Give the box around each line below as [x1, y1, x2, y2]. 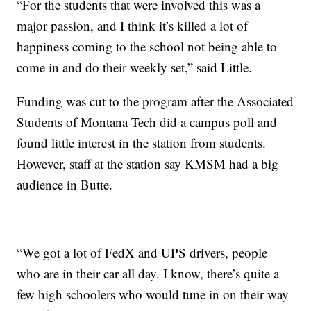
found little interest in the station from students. [17, 134, 267, 152]
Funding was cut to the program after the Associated [17, 92, 294, 110]
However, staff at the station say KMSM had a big [17, 155, 279, 173]
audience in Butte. [17, 176, 113, 194]
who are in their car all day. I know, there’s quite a [17, 264, 280, 283]
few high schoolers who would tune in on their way [17, 285, 289, 303]
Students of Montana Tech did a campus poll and [17, 113, 278, 131]
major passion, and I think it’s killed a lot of [17, 17, 249, 35]
